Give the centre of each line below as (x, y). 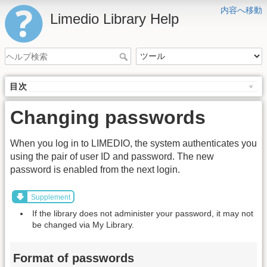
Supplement (50, 198)
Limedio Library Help (114, 19)
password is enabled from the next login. (95, 170)
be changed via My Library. (83, 224)
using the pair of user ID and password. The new (112, 157)
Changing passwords (108, 118)
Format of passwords (74, 258)
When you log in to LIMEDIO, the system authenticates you (133, 144)
